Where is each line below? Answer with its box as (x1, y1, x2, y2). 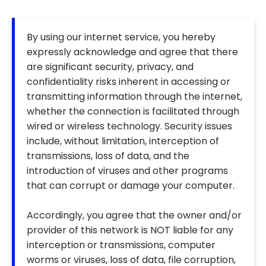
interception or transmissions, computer (27, 238, 216, 252)
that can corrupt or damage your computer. (27, 179, 235, 193)
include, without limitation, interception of (27, 134, 219, 148)
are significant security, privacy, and (27, 60, 194, 74)
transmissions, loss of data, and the (27, 149, 189, 163)
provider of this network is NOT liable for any (27, 223, 233, 237)
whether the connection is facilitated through (27, 104, 239, 119)
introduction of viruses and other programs (27, 164, 228, 178)
